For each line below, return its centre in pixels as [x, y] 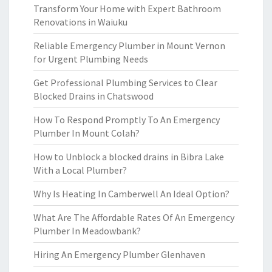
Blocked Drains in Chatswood [93, 96]
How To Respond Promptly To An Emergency [127, 120]
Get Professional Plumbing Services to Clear [125, 83]
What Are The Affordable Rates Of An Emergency [134, 217]
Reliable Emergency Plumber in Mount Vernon [129, 46]
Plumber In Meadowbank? [87, 231]
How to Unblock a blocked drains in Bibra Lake [129, 157]
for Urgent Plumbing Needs [91, 59]
